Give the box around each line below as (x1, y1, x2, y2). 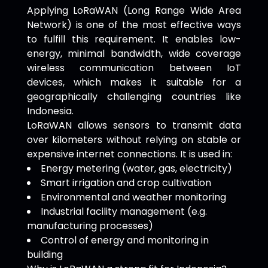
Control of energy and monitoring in (40, 233, 209, 247)
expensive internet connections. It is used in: (26, 147, 232, 161)
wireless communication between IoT (26, 61, 242, 75)
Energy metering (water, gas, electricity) (40, 162, 232, 175)
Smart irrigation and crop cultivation (40, 176, 211, 190)
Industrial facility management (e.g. (40, 205, 207, 218)
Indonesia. (26, 104, 74, 118)
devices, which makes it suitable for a (26, 75, 242, 89)
